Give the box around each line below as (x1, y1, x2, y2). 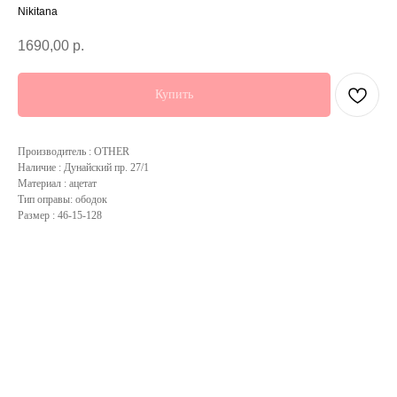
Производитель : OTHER (18, 145, 129, 159)
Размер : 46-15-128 (18, 209, 102, 222)
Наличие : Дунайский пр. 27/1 (18, 161, 149, 175)
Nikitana (18, 5, 58, 18)
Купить (155, 88, 193, 102)
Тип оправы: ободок (18, 193, 107, 206)
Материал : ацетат (18, 177, 97, 191)
